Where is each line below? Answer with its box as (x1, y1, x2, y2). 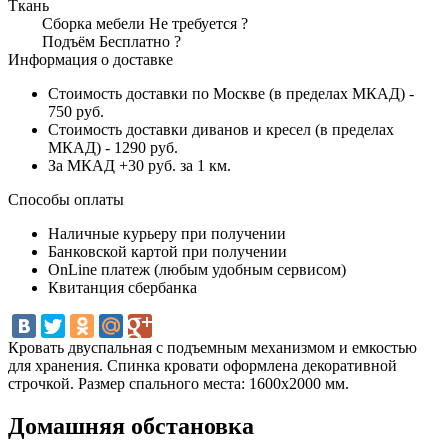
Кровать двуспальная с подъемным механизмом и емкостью (8, 338, 417, 356)
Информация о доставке (8, 50, 173, 68)
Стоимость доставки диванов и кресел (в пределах (48, 120, 394, 138)
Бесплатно (99, 32, 170, 50)
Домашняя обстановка (8, 412, 254, 439)
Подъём (42, 32, 99, 50)
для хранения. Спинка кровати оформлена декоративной (8, 356, 397, 374)
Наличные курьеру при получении (48, 224, 286, 242)
